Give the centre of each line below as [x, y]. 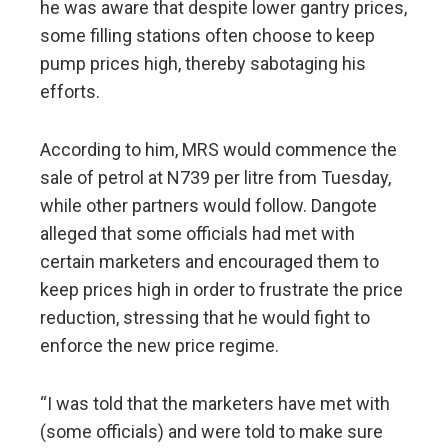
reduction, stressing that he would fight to [205, 317]
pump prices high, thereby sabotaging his [203, 63]
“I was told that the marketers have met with [215, 403]
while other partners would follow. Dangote [208, 205]
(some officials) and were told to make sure [211, 431]
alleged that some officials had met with [197, 233]
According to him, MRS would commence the [218, 149]
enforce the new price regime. [159, 345]
